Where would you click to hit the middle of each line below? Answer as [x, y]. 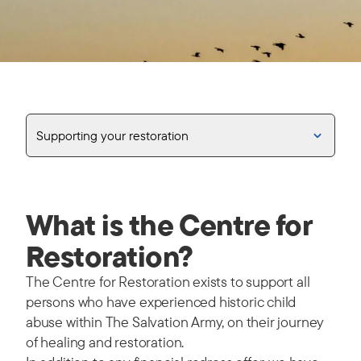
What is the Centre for [169, 224]
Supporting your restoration [112, 135]
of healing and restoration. [105, 342]
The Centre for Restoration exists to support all [168, 282]
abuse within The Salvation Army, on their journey [175, 322]
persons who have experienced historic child [161, 302]
